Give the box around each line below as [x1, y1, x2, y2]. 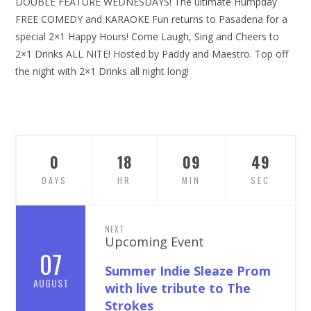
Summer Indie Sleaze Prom [105, 262, 271, 279]
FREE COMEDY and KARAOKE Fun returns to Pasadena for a [15, 12, 288, 26]
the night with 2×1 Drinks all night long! [15, 64, 190, 78]
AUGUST [33, 276, 69, 291]
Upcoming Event [105, 233, 205, 250]
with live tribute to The [105, 279, 251, 296]
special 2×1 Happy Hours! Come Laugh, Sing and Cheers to [15, 29, 280, 43]
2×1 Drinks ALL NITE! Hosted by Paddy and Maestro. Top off [15, 47, 289, 60]
